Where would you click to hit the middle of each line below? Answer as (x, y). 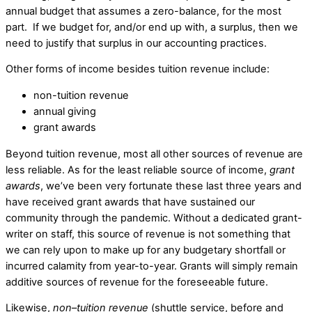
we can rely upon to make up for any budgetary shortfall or (146, 250)
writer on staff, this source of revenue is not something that (148, 234)
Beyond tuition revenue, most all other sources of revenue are (154, 154)
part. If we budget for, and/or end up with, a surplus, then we (152, 27)
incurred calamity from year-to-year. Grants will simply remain (152, 266)
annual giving (65, 112)
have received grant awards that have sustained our (130, 202)
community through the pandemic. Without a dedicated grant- (154, 218)
